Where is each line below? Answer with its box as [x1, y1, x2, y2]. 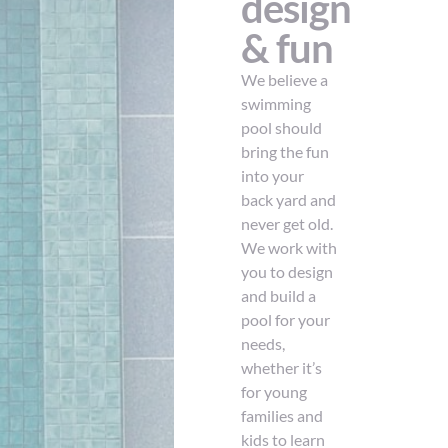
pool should [241, 118, 323, 138]
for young [241, 382, 308, 402]
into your [241, 166, 305, 186]
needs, [241, 334, 286, 354]
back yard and [241, 190, 337, 210]
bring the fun [241, 142, 330, 162]
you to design [241, 262, 334, 282]
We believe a [241, 70, 329, 90]
